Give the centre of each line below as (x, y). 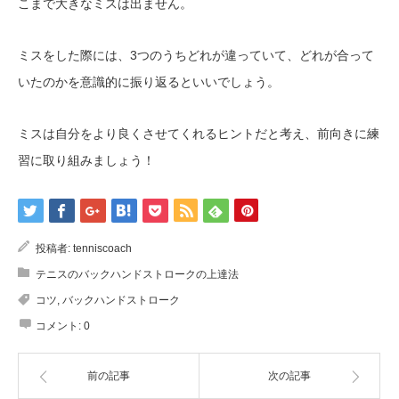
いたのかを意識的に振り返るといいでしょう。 (149, 81)
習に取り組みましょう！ (86, 160)
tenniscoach (102, 248)
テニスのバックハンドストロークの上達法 (137, 274)
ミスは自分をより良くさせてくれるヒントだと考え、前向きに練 (199, 133)
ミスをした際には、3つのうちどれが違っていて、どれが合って (196, 55)
